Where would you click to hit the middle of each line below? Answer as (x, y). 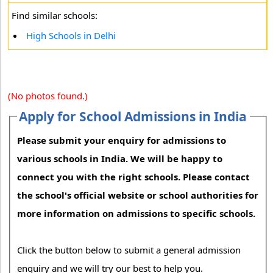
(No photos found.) (48, 96)
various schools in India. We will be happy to (120, 159)
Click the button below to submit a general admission (129, 250)
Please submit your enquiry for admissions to (122, 140)
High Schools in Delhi (71, 35)
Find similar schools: (55, 15)
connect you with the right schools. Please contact (134, 177)
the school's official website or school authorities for (138, 195)
